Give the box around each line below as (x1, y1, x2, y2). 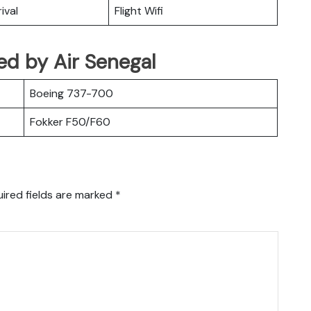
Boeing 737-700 (30, 85, 113, 101)
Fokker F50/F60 (30, 114, 110, 129)
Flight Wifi (115, 3, 163, 18)
